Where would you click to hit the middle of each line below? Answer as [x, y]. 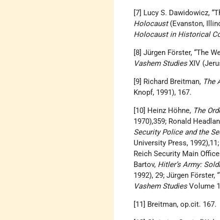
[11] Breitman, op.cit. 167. [176, 205]
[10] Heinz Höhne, [164, 111]
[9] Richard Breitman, [168, 82]
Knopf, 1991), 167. [164, 93]
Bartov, [146, 165]
